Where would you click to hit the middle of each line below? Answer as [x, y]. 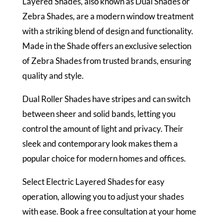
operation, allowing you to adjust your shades [103, 197]
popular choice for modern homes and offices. [104, 159]
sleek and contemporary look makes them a [100, 144]
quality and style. [53, 76]
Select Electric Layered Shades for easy [93, 182]
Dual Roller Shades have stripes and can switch [106, 99]
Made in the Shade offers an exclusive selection [107, 46]
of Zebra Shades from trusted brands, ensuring [107, 61]
